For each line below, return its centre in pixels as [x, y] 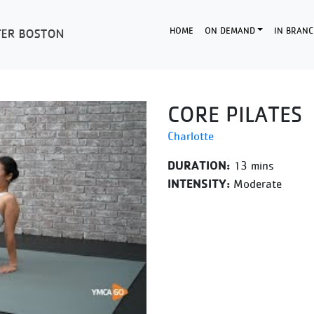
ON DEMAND [230, 30]
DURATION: [199, 165]
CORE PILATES [235, 114]
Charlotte [191, 136]
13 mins [252, 165]
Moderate [256, 184]
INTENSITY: [199, 183]
